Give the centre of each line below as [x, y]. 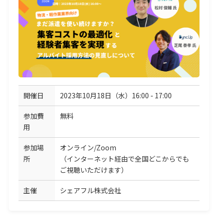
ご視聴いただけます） [94, 170]
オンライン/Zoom [88, 147]
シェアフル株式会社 [90, 190]
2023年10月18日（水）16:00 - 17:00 [116, 95]
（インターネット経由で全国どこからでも [124, 158]
